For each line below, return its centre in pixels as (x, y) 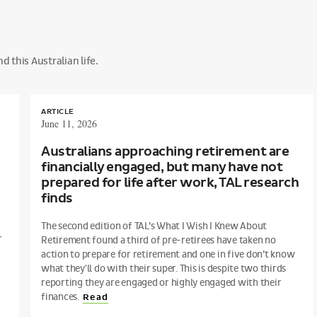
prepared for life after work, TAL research (170, 183)
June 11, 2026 (69, 123)
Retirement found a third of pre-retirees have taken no (158, 240)
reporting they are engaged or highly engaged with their (161, 283)
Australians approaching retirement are (165, 152)
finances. (61, 297)
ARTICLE (58, 112)
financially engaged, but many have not (162, 167)
